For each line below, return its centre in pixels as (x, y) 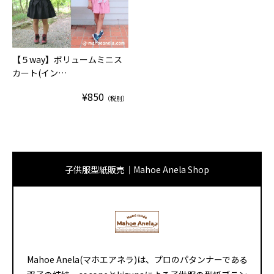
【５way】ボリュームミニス (67, 59)
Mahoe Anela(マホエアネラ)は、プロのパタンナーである (137, 260)
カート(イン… (39, 72)
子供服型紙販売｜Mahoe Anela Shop (137, 170)
